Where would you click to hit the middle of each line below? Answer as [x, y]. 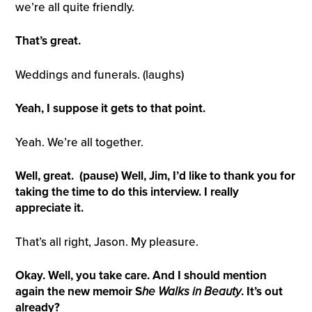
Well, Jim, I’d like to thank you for [208, 176]
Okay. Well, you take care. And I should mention [141, 276]
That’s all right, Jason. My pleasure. [107, 242]
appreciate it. [49, 208]
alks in [186, 292]
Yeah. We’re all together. [79, 142]
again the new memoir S [78, 292]
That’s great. [48, 41]
